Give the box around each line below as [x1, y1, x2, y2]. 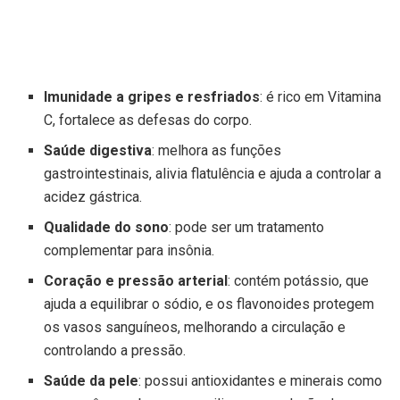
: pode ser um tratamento [169, 218, 325, 236]
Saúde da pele [44, 371, 139, 389]
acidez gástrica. [44, 187, 143, 205]
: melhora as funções [152, 141, 282, 159]
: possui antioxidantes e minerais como [138, 371, 383, 389]
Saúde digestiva [44, 141, 153, 159]
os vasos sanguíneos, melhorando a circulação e [44, 318, 346, 336]
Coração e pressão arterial [44, 271, 229, 289]
